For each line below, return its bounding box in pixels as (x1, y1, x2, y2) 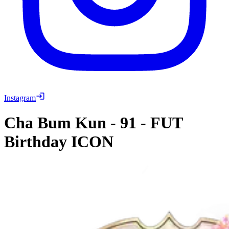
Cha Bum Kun (4, 113, 106, 132)
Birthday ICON (4, 132, 113, 151)
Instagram (4, 93, 36, 102)
